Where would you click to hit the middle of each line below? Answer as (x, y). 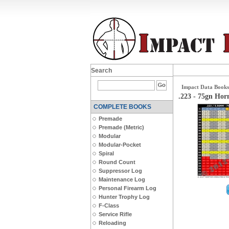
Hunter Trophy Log (124, 197)
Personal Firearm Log (128, 188)
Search (101, 71)
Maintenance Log (122, 179)
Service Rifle (115, 214)
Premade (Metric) (121, 127)
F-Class (109, 205)
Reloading (112, 223)
